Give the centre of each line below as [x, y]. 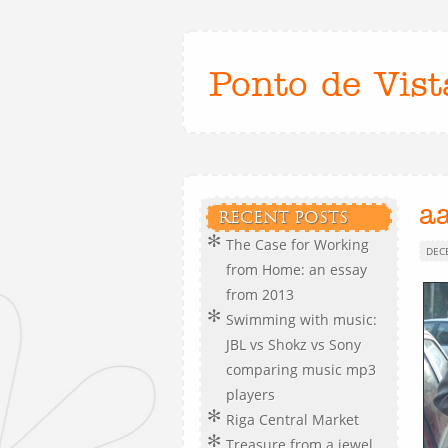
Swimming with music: [301, 319]
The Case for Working [297, 244]
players [250, 394]
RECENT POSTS [283, 217]
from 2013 [260, 294]
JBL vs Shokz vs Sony [293, 344]
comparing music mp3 [301, 369]
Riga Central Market [292, 419]
